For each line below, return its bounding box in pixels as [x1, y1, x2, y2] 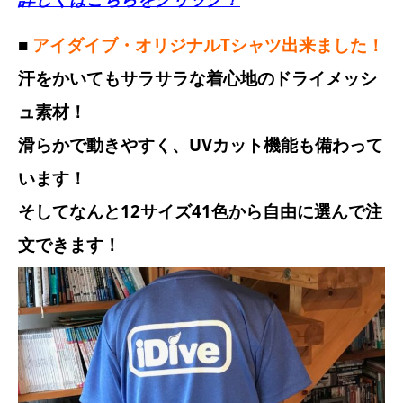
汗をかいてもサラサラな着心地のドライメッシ [18, 67, 377, 90]
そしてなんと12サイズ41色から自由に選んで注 [18, 200, 382, 223]
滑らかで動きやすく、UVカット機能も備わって [18, 133, 383, 157]
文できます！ [18, 233, 121, 256]
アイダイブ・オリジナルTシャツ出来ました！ [28, 33, 384, 57]
